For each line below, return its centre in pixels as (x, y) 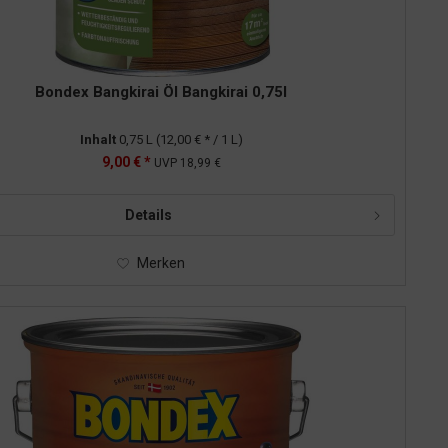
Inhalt (99, 139)
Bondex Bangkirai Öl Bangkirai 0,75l (161, 91)
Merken (161, 262)
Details (148, 214)
